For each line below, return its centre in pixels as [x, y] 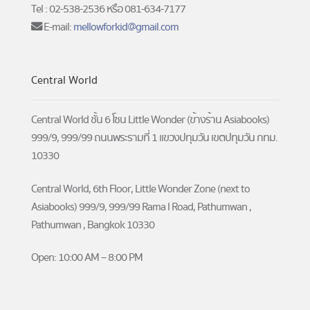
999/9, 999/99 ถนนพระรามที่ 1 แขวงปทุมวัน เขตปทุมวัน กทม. [154, 138]
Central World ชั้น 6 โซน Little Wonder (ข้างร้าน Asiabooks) [150, 120]
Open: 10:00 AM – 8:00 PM [87, 258]
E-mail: [57, 27]
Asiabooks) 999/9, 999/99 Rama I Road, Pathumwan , [141, 207]
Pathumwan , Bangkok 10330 [93, 225]
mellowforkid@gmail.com [126, 27]
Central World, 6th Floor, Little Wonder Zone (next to [140, 189]
